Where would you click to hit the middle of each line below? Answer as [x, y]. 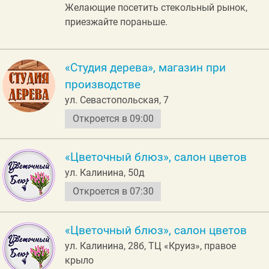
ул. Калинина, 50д [105, 172]
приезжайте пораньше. [116, 22]
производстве [103, 84]
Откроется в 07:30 [113, 191]
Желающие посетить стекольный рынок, [156, 7]
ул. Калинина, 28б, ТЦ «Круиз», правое [150, 246]
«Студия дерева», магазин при [145, 68]
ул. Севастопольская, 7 [117, 100]
